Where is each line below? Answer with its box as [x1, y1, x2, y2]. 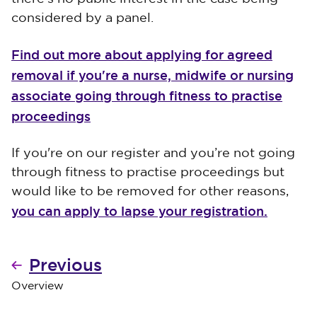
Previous [29, 254, 102, 276]
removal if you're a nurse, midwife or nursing [11, 67, 294, 83]
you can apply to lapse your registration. [11, 203, 267, 219]
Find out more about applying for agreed [11, 47, 272, 63]
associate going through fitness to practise [11, 88, 282, 104]
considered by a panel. [11, 13, 154, 24]
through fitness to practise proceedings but [11, 167, 284, 178]
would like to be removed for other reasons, [11, 186, 289, 197]
